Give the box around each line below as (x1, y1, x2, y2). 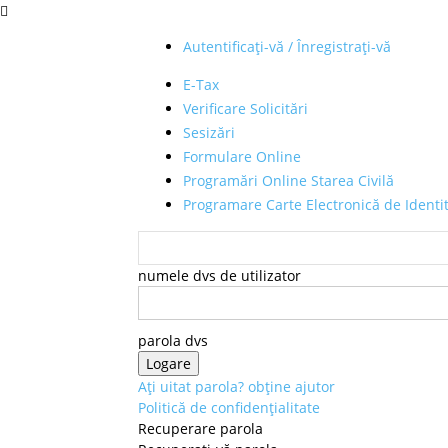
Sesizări (183, 123, 235, 142)
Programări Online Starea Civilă (183, 171, 394, 190)
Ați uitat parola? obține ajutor (138, 377, 335, 396)
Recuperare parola (138, 419, 263, 438)
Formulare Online (183, 147, 301, 166)
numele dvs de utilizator (138, 266, 301, 285)
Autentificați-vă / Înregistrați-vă (183, 37, 391, 56)
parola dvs (138, 331, 208, 350)
